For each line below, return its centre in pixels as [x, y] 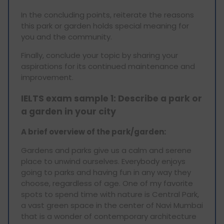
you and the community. [67, 37]
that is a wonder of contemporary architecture [109, 216]
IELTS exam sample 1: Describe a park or [111, 98]
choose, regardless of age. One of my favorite [107, 183]
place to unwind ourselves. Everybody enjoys [103, 161]
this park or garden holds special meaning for [105, 26]
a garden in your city [68, 111]
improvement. [47, 77]
